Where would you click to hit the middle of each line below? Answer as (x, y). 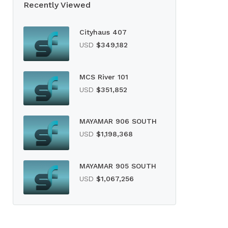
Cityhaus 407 (103, 32)
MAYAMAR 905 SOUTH (118, 166)
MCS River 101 (104, 77)
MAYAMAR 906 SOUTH (118, 121)
